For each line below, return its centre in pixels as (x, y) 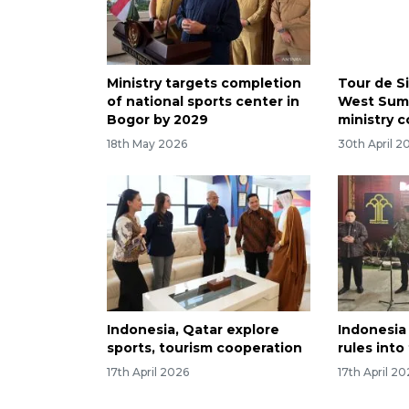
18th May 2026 (147, 144)
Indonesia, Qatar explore (193, 330)
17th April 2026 (148, 372)
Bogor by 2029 (157, 120)
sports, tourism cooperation (204, 348)
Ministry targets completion (204, 84)
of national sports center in (203, 102)
